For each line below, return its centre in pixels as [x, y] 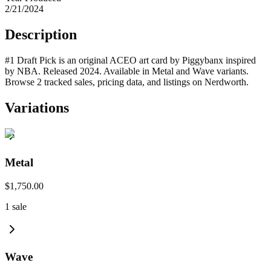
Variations [37, 107]
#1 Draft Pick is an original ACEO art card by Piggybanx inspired [130, 60]
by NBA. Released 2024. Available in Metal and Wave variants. [127, 71]
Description [41, 34]
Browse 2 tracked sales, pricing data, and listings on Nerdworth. [127, 82]
